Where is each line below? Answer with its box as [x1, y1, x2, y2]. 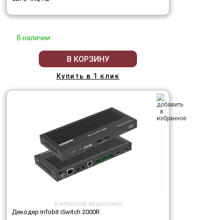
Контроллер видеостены [54, 200, 122, 208]
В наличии [17, 34, 50, 42]
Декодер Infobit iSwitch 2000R [12, 208, 100, 216]
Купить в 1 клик [56, 72, 120, 81]
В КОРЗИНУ [66, 54, 110, 64]
